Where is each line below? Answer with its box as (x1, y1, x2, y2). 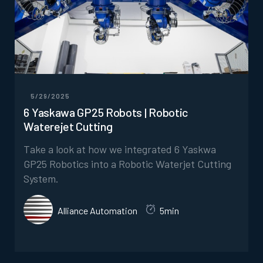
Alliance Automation (58, 204, 138, 216)
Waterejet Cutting (23, 119, 113, 133)
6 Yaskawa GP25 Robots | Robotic (23, 104, 188, 119)
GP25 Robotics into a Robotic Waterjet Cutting (23, 157, 232, 170)
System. (23, 171, 59, 185)
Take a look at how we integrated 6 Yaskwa (23, 142, 217, 156)
